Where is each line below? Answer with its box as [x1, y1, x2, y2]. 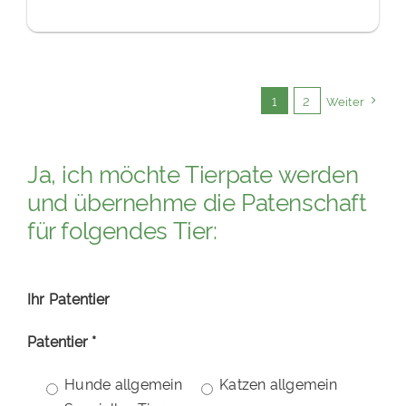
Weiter [325, 92, 365, 110]
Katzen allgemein [219, 373, 337, 394]
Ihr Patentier [26, 288, 111, 309]
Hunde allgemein [64, 373, 182, 394]
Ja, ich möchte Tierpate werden [26, 155, 359, 188]
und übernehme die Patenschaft [26, 183, 367, 217]
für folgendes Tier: [26, 211, 217, 245]
